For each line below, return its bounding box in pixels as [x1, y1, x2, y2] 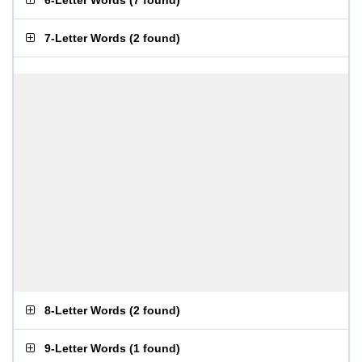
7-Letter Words [44, 32, 126, 44]
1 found [133, 342, 176, 355]
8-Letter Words [44, 304, 126, 317]
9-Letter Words [44, 342, 126, 355]
